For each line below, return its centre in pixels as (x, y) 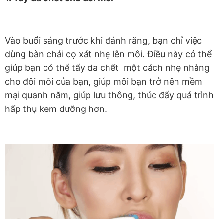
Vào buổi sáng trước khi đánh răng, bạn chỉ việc (103, 41)
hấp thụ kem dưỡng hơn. (57, 109)
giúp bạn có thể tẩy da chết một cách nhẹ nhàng (107, 68)
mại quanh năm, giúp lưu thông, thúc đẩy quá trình (109, 95)
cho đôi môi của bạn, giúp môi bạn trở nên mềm (104, 82)
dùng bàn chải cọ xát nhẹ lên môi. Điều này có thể (108, 54)
